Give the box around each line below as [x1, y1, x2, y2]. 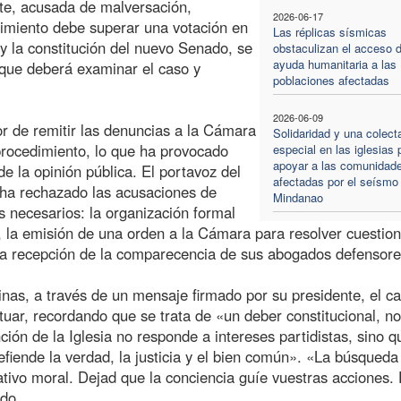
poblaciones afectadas [272, 71, 389, 89]
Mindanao [272, 188, 323, 206]
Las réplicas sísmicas [272, 22, 387, 40]
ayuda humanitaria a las [272, 55, 397, 73]
